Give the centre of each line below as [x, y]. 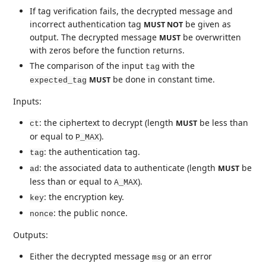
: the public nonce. [91, 213]
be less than [223, 122]
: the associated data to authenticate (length [129, 167]
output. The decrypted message [95, 37]
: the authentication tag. [92, 152]
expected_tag [58, 80]
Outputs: [31, 235]
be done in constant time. [163, 79]
